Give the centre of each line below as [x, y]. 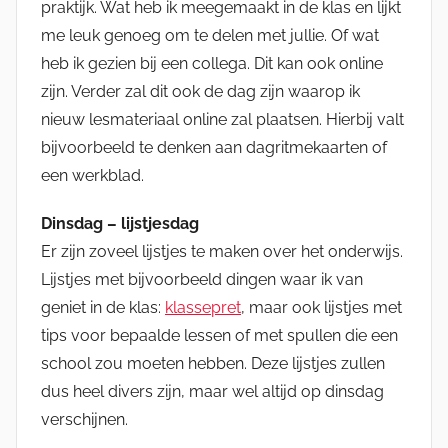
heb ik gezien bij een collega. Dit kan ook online [212, 63]
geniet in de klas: [103, 307]
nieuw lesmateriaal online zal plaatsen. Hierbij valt [222, 119]
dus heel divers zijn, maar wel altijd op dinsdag [212, 391]
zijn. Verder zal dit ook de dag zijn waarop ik [200, 91]
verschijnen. [84, 419]
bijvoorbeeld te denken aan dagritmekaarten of [214, 147]
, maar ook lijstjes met [321, 307]
